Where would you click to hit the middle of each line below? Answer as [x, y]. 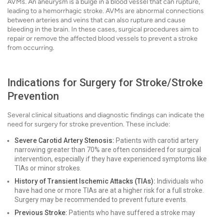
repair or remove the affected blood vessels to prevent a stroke [102, 39]
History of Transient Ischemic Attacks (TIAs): [85, 181]
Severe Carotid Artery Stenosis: [64, 140]
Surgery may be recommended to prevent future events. [101, 200]
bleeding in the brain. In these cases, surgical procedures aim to [103, 29]
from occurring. [31, 48]
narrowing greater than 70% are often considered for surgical [108, 150]
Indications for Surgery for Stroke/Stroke [105, 83]
